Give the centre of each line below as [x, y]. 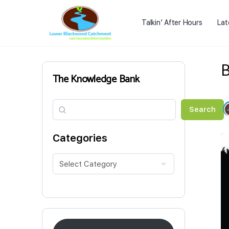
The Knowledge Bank [96, 79]
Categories [80, 138]
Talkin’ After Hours [172, 22]
